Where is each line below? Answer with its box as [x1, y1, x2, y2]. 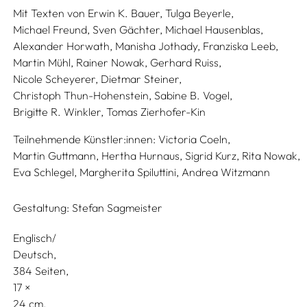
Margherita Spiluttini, [79, 165, 180, 179]
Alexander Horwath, [13, 39, 113, 53]
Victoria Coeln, [158, 132, 231, 146]
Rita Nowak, [242, 149, 301, 162]
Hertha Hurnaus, [101, 149, 183, 162]
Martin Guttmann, [13, 149, 99, 162]
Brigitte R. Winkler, [13, 105, 104, 119]
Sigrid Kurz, [185, 149, 240, 162]
